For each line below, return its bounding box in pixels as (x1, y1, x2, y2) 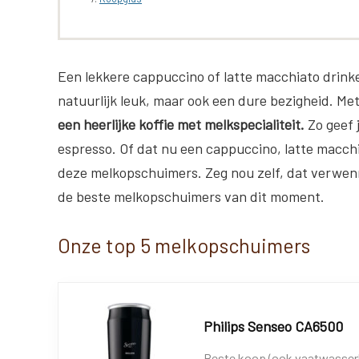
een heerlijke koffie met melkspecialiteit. (58, 115, 305, 133)
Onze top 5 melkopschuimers (58, 232, 310, 257)
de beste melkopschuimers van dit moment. (58, 187, 325, 205)
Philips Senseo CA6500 (204, 317, 343, 335)
